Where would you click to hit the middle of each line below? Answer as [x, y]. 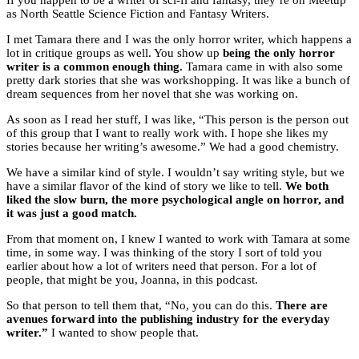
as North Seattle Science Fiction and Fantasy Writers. [138, 14]
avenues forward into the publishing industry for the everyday [168, 319]
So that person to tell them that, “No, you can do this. [141, 306]
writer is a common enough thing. [95, 67]
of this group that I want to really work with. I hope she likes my [167, 133]
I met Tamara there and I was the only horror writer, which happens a [179, 40]
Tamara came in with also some [263, 67]
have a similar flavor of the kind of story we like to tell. [146, 186]
